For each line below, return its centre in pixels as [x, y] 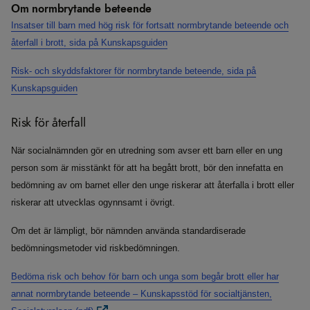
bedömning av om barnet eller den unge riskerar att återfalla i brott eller [153, 185]
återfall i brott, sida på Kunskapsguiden [89, 43]
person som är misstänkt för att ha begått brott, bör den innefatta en [147, 168]
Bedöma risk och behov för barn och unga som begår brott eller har [145, 277]
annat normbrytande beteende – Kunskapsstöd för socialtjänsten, [142, 294]
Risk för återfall [48, 122]
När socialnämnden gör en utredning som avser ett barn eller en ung [147, 151]
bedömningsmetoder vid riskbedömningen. [95, 248]
